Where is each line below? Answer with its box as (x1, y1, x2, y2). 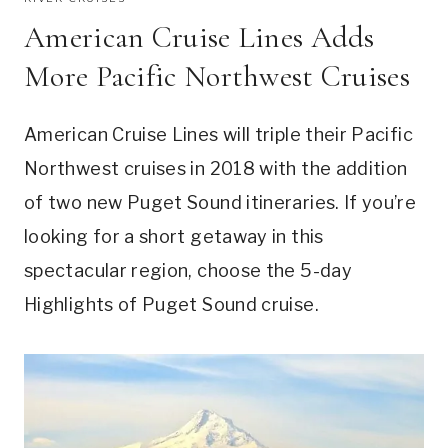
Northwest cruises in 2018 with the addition (24, 157, 408, 179)
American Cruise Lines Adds (24, 18, 375, 56)
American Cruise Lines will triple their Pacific (24, 123, 413, 145)
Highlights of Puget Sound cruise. (24, 293, 324, 315)
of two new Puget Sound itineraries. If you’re (24, 191, 417, 213)
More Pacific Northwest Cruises (24, 57, 410, 95)
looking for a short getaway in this (24, 225, 324, 247)
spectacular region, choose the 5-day (24, 259, 352, 281)
